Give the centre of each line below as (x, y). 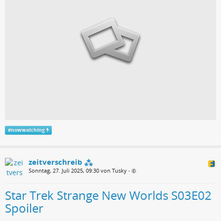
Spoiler (24, 208)
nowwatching (28, 130)
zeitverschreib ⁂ (61, 162)
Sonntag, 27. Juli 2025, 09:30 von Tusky (78, 171)
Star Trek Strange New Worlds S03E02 (108, 195)
